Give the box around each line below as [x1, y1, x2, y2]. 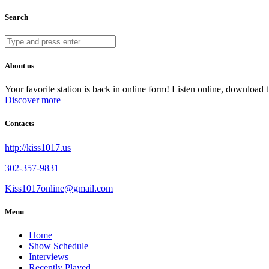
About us [5, 61, 34, 71]
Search [5, 12, 28, 22]
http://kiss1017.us [5, 142, 71, 153]
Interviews [29, 251, 68, 262]
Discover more [5, 95, 61, 106]
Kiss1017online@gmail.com [5, 183, 113, 193]
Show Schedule [29, 240, 88, 251]
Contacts [5, 119, 34, 128]
